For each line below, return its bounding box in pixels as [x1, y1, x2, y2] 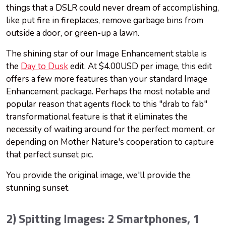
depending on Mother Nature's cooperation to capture [6, 136, 214, 148]
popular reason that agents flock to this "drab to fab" [6, 98, 207, 110]
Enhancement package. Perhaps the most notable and [6, 86, 210, 98]
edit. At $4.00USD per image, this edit [68, 61, 212, 73]
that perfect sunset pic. [6, 149, 95, 161]
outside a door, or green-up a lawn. [6, 27, 141, 39]
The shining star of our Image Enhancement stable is [6, 48, 207, 60]
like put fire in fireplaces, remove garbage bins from [6, 15, 203, 27]
